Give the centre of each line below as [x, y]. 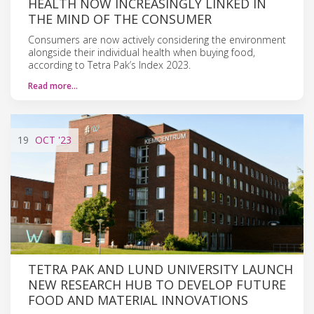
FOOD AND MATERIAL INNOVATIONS [138, 300]
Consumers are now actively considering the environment [157, 39]
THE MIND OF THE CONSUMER [120, 19]
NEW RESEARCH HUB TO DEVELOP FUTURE [157, 284]
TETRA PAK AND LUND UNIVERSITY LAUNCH [161, 269]
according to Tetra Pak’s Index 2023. [109, 64]
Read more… [53, 86]
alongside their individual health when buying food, [142, 52]
